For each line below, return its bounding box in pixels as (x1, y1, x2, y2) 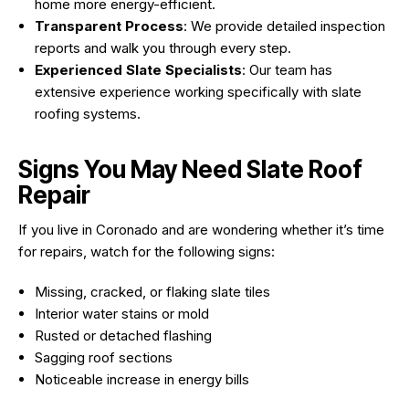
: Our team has (242, 60, 332, 79)
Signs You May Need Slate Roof (18, 154, 362, 184)
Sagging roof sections (35, 348, 173, 366)
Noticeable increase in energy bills (35, 370, 249, 388)
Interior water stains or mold (35, 304, 209, 322)
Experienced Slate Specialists (35, 60, 242, 79)
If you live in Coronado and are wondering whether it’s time (18, 220, 384, 238)
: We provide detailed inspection (184, 16, 385, 35)
